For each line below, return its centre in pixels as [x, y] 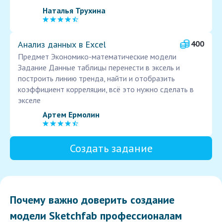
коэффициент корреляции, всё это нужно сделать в [106, 89]
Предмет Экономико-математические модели [97, 57]
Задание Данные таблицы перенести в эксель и [99, 68]
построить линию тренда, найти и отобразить [96, 79]
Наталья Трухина [74, 10]
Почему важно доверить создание [92, 200]
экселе [29, 100]
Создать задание [111, 148]
